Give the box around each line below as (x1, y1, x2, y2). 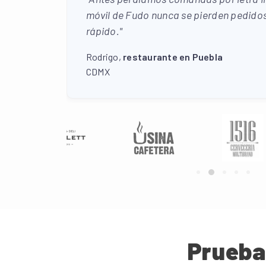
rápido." (86, 24, 123, 37)
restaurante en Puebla (123, 51, 223, 62)
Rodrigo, (86, 51, 123, 62)
